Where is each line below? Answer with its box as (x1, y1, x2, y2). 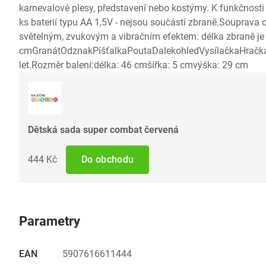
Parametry (19, 214, 80, 229)
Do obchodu (81, 154, 134, 165)
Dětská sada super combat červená (28, 124, 179, 135)
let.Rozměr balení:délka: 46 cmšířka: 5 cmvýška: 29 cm (19, 59, 248, 71)
